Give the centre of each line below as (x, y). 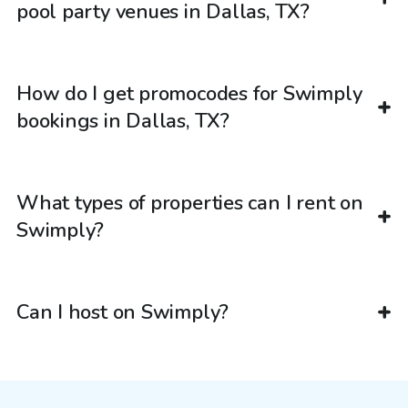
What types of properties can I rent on (190, 203)
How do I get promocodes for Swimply (189, 93)
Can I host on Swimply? (123, 312)
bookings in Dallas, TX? (123, 121)
